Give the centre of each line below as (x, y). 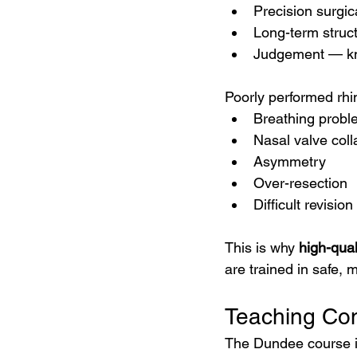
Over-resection (300, 183)
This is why (262, 247)
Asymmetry (290, 161)
